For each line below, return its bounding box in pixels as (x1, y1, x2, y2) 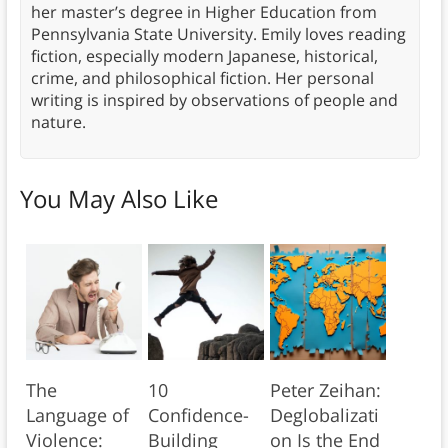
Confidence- (147, 403, 249, 428)
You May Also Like (19, 182, 218, 216)
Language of (25, 403, 129, 428)
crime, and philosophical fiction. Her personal (30, 67, 374, 90)
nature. (30, 111, 86, 134)
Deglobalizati (269, 403, 379, 428)
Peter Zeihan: (269, 378, 381, 403)
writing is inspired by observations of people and (30, 89, 398, 112)
